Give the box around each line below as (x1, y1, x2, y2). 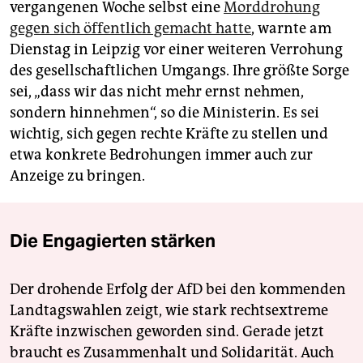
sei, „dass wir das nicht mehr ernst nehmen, (10, 83, 304, 101)
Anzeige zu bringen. (10, 167, 145, 186)
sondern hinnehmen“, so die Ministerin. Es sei (10, 104, 319, 122)
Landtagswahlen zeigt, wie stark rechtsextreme (10, 301, 328, 320)
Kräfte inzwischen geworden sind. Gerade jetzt (10, 322, 324, 341)
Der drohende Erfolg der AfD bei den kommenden (10, 280, 346, 299)
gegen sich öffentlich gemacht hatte (10, 19, 251, 38)
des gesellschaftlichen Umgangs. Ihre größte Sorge (10, 62, 349, 80)
